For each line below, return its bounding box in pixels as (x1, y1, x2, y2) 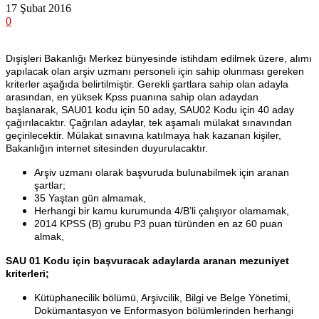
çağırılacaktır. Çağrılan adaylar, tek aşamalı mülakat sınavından (6, 116, 292, 128)
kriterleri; (6, 267, 49, 279)
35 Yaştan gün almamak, (34, 192, 146, 204)
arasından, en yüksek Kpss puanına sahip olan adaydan (6, 90, 258, 103)
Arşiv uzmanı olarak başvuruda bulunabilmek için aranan (34, 166, 289, 178)
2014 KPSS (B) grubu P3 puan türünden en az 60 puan (34, 217, 283, 229)
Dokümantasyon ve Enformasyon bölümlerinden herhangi (34, 304, 293, 316)
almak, (34, 230, 64, 242)
